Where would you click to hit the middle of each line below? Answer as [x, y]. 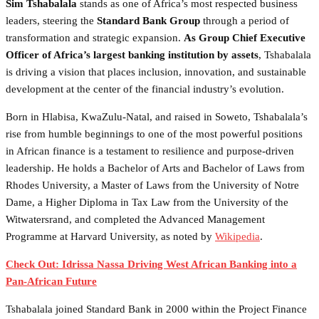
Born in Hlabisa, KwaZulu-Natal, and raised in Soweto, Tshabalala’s [157, 116]
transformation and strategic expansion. [95, 37]
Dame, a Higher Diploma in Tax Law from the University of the [147, 202]
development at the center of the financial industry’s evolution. [145, 89]
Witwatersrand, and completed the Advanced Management [135, 219]
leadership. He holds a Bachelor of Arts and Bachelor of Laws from [155, 168]
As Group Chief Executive [245, 37]
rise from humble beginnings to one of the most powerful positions [154, 134]
